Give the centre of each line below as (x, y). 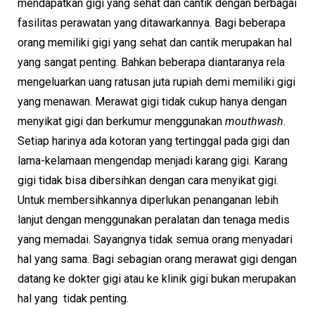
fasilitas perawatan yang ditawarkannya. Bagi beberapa (152, 23)
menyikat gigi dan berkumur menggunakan (121, 122)
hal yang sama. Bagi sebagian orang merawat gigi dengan (157, 259)
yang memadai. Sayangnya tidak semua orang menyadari (155, 240)
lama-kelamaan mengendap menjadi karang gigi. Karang (153, 161)
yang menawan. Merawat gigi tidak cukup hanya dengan (152, 102)
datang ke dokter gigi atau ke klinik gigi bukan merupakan (157, 279)
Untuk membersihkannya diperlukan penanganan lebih (148, 200)
